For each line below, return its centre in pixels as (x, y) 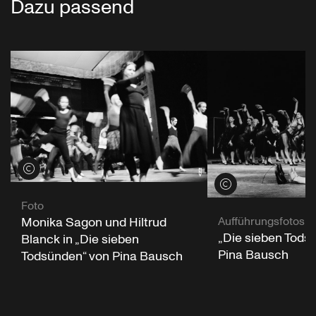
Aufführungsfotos (261, 221)
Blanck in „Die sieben (80, 240)
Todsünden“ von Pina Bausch (102, 257)
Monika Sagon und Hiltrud (94, 223)
